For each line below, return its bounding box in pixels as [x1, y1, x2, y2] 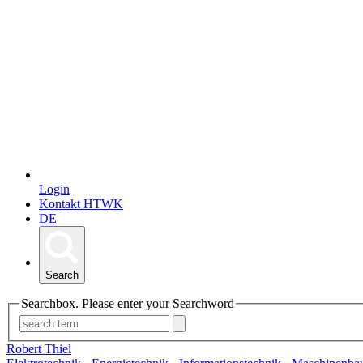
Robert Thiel [6, 342, 71, 357]
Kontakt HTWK [39, 196, 123, 211]
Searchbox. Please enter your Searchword [21, 296, 234, 310]
